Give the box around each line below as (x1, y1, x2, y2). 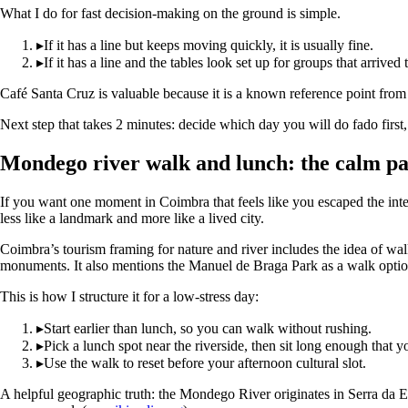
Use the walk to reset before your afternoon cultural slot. (44, 354, 366, 371)
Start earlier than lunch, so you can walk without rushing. (44, 320, 372, 336)
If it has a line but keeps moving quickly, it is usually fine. (44, 37, 373, 54)
